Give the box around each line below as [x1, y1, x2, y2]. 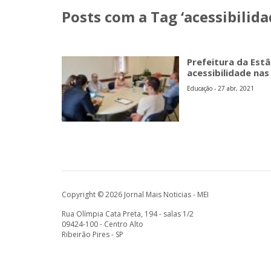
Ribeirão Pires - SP [62, 229, 123, 240]
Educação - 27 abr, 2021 [187, 84, 255, 93]
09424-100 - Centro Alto [62, 218, 143, 229]
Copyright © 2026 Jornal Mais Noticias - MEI [62, 189, 209, 200]
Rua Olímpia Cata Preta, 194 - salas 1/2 [62, 208, 194, 219]
